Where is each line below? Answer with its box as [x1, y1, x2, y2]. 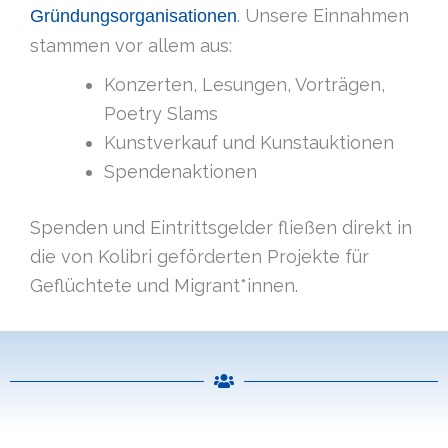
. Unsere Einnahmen [237, 4, 409, 26]
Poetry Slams [104, 103, 218, 125]
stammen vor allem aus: [30, 34, 232, 56]
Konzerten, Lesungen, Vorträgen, [104, 74, 385, 96]
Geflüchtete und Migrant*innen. [30, 275, 298, 297]
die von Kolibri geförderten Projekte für [30, 246, 369, 268]
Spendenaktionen [104, 161, 257, 183]
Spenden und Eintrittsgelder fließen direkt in [30, 217, 412, 239]
